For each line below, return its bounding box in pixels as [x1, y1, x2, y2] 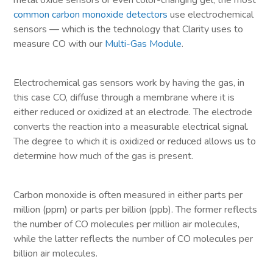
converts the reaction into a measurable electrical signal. [13, 120, 249, 134]
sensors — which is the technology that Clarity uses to [13, 23, 244, 37]
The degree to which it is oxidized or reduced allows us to [13, 135, 257, 149]
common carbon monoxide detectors [13, 8, 168, 22]
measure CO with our [13, 37, 105, 51]
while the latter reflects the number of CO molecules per [13, 232, 253, 246]
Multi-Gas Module [105, 37, 182, 51]
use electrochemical [168, 8, 254, 22]
